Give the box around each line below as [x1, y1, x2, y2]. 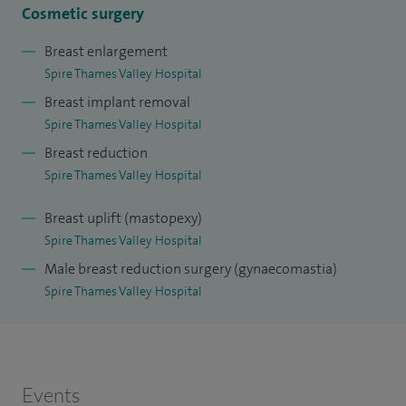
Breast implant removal [44, 92, 190, 112]
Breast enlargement [44, 42, 168, 62]
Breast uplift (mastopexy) [44, 208, 202, 228]
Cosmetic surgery [22, 3, 144, 25]
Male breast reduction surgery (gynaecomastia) [44, 259, 337, 279]
